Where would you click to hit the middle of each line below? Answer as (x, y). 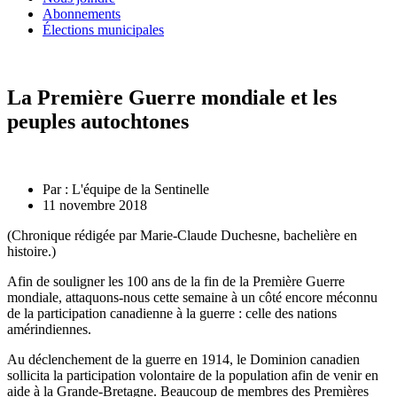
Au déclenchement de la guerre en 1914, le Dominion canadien (183, 360)
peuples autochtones (98, 122)
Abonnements (82, 14)
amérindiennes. (49, 330)
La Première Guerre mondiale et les (172, 98)
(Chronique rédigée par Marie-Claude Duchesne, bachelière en (182, 236)
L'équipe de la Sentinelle (139, 190)
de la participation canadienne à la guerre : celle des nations (172, 314)
